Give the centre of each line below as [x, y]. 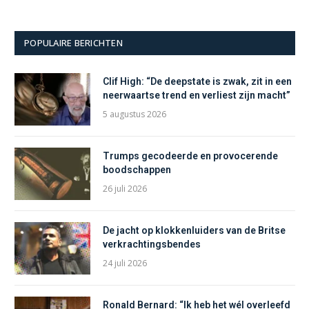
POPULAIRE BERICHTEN [73, 42]
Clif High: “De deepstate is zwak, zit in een [197, 81]
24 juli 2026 [125, 263]
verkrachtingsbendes [152, 244]
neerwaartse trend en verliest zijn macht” [198, 95]
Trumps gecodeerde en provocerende [190, 156]
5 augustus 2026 [134, 114]
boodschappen [137, 169]
